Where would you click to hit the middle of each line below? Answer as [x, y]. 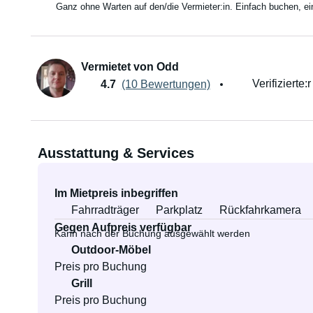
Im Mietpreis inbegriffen [116, 193]
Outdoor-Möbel [111, 250]
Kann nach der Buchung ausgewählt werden [152, 233]
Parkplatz [179, 210]
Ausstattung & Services [116, 153]
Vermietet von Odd [130, 67]
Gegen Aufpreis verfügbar [123, 227]
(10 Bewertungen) [166, 84]
